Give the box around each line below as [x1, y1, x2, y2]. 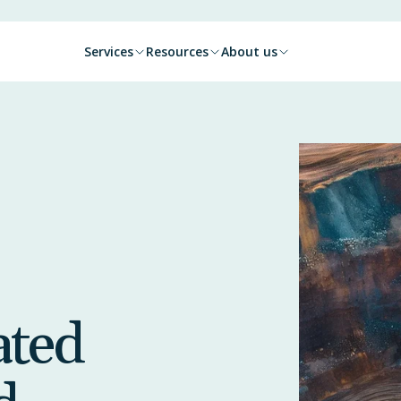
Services [83, 42, 133, 60]
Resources [145, 42, 209, 60]
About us [220, 42, 277, 60]
